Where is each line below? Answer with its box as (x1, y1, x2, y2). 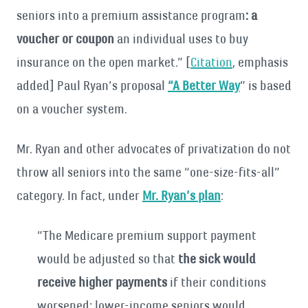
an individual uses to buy (114, 31, 248, 47)
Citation (190, 54, 232, 70)
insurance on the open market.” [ (16, 54, 190, 70)
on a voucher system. (16, 101, 127, 117)
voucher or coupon (16, 31, 114, 47)
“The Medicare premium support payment (37, 228, 256, 243)
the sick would (178, 251, 256, 267)
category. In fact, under (16, 188, 142, 203)
